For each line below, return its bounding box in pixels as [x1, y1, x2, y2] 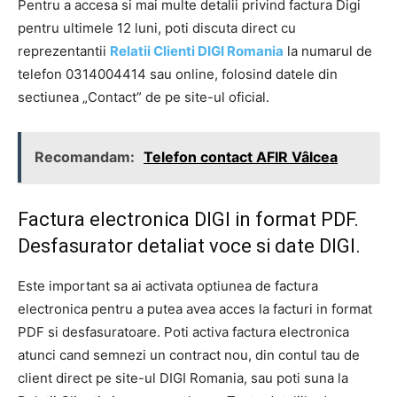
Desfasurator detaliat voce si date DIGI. [18, 234, 361, 257]
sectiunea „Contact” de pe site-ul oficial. [18, 88, 269, 105]
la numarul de [284, 42, 372, 59]
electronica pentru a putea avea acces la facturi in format [18, 300, 372, 317]
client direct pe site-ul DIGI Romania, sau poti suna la [18, 369, 348, 386]
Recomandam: [35, 147, 138, 166]
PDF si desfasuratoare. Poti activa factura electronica [18, 323, 349, 340]
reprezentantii [18, 42, 110, 59]
